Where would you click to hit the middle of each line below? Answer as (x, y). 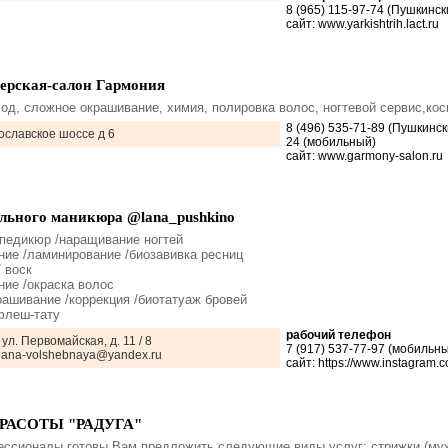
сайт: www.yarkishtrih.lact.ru (362, 24)
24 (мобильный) (331, 142)
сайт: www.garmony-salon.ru (364, 156)
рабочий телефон (338, 335)
